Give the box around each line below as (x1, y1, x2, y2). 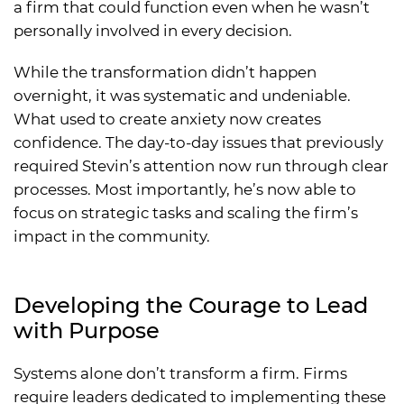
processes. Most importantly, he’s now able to (14, 179, 356, 198)
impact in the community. (14, 226, 210, 245)
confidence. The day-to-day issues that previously (14, 133, 383, 151)
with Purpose (14, 317, 160, 344)
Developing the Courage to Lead (14, 291, 368, 318)
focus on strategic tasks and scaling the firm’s (14, 203, 358, 222)
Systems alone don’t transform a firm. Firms (14, 363, 347, 382)
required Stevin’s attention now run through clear (14, 156, 389, 175)
